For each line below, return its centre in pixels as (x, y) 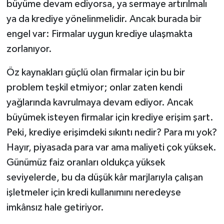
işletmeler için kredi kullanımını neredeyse (93, 193)
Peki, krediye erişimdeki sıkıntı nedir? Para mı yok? (111, 133)
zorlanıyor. (29, 49)
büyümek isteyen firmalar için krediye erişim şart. (110, 118)
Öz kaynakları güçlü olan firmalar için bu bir (95, 73)
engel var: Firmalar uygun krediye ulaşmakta (99, 34)
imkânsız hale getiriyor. (55, 208)
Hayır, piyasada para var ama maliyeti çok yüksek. (111, 148)
